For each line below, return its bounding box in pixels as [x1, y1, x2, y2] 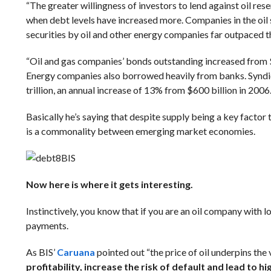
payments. [25, 220, 68, 231]
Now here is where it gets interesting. [25, 178, 193, 190]
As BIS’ [25, 246, 57, 258]
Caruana [56, 246, 95, 258]
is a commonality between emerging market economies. [25, 125, 255, 137]
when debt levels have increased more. [25, 14, 185, 25]
